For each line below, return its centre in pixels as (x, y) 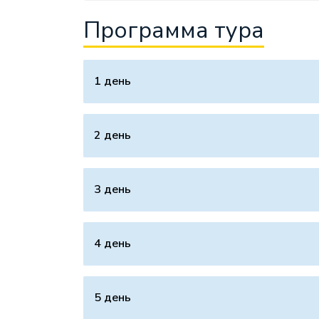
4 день (113, 244)
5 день (113, 298)
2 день (113, 135)
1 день (113, 81)
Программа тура (174, 30)
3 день (113, 189)
